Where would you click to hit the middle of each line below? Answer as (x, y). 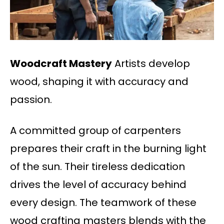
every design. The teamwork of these (103, 203)
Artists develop (151, 64)
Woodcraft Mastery (61, 64)
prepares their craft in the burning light (108, 149)
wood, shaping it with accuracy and (99, 82)
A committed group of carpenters (95, 131)
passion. (31, 100)
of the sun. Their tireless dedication (97, 167)
